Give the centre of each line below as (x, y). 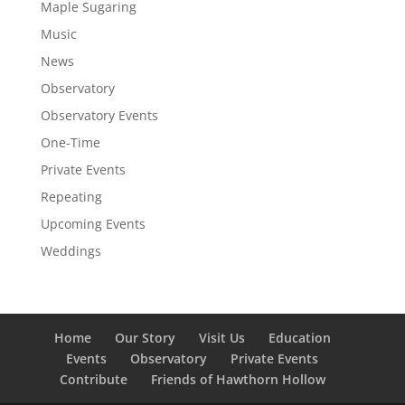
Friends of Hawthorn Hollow (238, 379)
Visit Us (221, 338)
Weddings (71, 251)
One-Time (70, 142)
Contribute (93, 379)
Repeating (71, 197)
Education (299, 338)
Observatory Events (99, 115)
